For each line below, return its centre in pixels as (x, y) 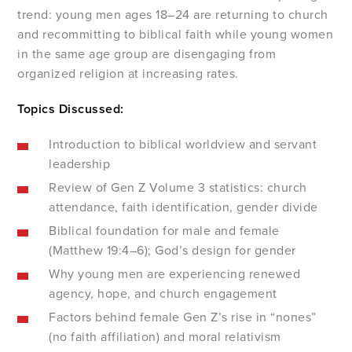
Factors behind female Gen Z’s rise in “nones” (183, 317)
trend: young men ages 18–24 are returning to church (173, 15)
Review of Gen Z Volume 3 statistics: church (178, 187)
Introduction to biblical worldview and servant (183, 144)
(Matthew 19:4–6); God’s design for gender (172, 250)
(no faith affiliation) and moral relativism (165, 337)
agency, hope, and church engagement (163, 293)
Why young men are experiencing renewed (175, 274)
